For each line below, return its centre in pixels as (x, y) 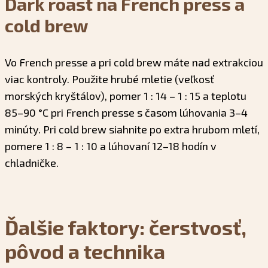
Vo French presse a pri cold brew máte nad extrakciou (134, 62)
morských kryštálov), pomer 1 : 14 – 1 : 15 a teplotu (126, 95)
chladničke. (32, 162)
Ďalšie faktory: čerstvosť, (126, 227)
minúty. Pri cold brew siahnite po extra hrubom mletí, (132, 129)
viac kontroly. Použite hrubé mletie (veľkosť (109, 79)
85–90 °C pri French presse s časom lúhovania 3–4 (126, 112)
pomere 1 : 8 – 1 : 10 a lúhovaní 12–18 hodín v (111, 146)
